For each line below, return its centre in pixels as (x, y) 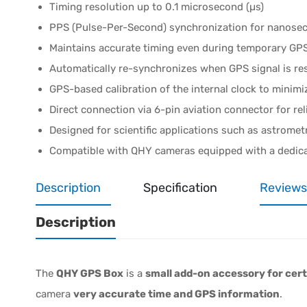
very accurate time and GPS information (176, 294)
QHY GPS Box (90, 273)
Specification (180, 187)
